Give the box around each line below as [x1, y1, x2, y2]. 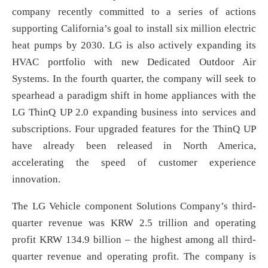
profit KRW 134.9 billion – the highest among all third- [12, 234, 256, 246]
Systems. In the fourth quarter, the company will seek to [12, 73, 256, 85]
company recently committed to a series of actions [12, 6, 256, 18]
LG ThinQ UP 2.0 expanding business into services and [12, 106, 256, 118]
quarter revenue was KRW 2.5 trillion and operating [12, 217, 256, 229]
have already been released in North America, [12, 140, 256, 152]
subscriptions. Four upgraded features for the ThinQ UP [12, 123, 256, 135]
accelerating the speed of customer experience [12, 157, 256, 169]
